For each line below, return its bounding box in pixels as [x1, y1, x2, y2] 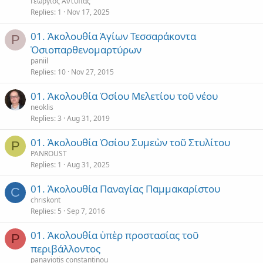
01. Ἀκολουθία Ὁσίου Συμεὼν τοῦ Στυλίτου [31, 136, 230, 149]
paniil [31, 56, 48, 66]
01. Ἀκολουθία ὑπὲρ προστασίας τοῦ [31, 228, 198, 242]
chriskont [31, 195, 60, 205]
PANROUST [31, 149, 67, 159]
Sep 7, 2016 [67, 206, 105, 216]
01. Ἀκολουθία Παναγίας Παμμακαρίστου [31, 182, 220, 195]
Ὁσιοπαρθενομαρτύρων [31, 43, 141, 56]
